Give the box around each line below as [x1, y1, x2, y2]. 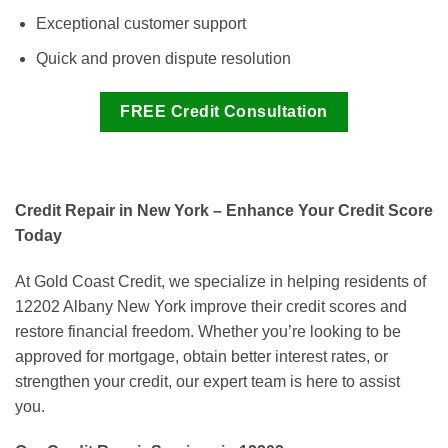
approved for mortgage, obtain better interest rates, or [15, 347, 388, 365]
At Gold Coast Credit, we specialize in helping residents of [15, 272, 426, 290]
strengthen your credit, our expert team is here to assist [15, 372, 400, 390]
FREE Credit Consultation [120, 102, 328, 120]
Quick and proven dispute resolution [35, 49, 291, 67]
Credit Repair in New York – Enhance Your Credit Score [15, 201, 433, 219]
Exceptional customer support [35, 15, 246, 33]
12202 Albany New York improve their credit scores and [15, 297, 407, 315]
